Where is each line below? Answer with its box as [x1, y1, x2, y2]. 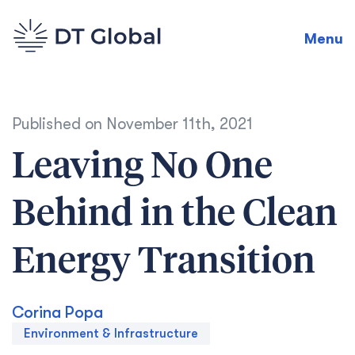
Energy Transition [12, 244, 315, 281]
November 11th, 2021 [106, 115, 253, 133]
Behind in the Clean [12, 197, 338, 233]
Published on [12, 115, 106, 133]
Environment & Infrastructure [24, 326, 198, 341]
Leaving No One [12, 149, 273, 185]
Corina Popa [12, 303, 103, 322]
